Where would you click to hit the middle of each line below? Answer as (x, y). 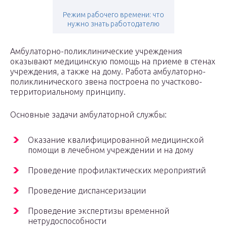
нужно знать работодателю (113, 24)
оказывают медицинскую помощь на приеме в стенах (113, 62)
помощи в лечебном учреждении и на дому (111, 150)
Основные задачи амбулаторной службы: (88, 115)
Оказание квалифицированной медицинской (116, 140)
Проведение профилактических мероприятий (117, 171)
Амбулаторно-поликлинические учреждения (96, 51)
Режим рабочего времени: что (113, 15)
